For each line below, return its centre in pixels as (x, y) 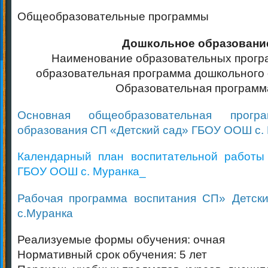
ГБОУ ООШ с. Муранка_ (82, 171)
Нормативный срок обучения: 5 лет (112, 255)
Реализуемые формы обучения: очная (121, 240)
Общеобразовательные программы (113, 16)
